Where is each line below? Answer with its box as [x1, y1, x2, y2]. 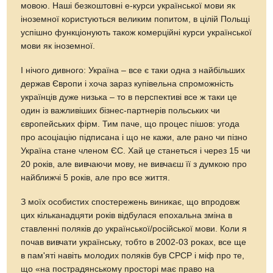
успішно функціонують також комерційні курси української [21, 27, 252, 37]
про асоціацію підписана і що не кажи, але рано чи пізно [21, 132, 248, 142]
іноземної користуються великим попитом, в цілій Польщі [21, 14, 250, 24]
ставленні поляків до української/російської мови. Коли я [21, 224, 247, 233]
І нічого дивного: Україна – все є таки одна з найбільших [21, 65, 246, 75]
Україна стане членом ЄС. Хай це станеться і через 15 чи [21, 146, 251, 155]
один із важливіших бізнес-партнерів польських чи [21, 105, 221, 115]
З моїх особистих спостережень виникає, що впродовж [21, 197, 240, 207]
